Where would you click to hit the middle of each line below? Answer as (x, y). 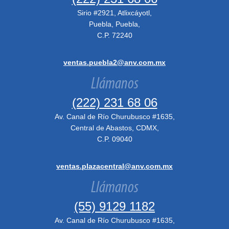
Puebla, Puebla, (114, 24)
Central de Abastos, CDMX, (114, 128)
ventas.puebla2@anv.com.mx (114, 62)
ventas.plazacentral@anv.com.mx (114, 166)
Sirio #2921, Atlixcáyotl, (114, 13)
